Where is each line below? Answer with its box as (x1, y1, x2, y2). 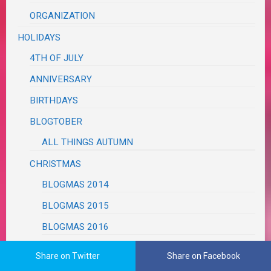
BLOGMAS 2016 (42, 221, 109, 233)
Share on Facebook (166, 251, 240, 261)
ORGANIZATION (30, 10, 96, 22)
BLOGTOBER (30, 116, 83, 128)
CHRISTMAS (30, 158, 82, 170)
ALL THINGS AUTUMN (42, 137, 134, 148)
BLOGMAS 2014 (42, 179, 109, 191)
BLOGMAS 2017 (42, 243, 109, 254)
